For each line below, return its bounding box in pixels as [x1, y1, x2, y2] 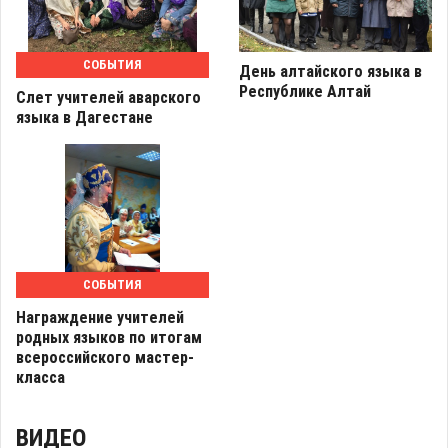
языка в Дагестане [16, 108, 153, 128]
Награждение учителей [16, 307, 184, 327]
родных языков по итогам [16, 327, 202, 347]
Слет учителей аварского [16, 88, 201, 108]
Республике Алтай [239, 82, 371, 102]
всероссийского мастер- [16, 347, 194, 367]
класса [16, 367, 65, 387]
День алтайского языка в [239, 62, 422, 82]
